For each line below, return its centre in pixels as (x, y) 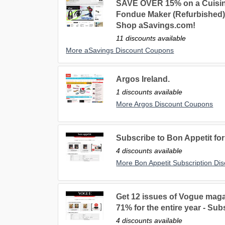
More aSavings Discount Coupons (120, 50)
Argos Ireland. (143, 79)
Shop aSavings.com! (156, 26)
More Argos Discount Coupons (165, 104)
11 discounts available (151, 38)
